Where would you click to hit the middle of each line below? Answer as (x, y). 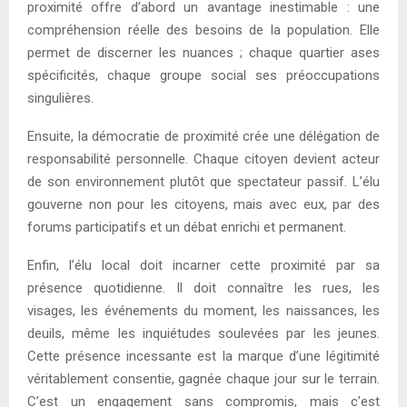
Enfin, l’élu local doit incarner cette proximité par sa (203, 265)
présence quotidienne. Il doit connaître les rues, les (203, 288)
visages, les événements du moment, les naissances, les (203, 310)
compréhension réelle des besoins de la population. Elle (203, 30)
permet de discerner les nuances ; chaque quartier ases (203, 52)
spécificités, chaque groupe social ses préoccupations (203, 75)
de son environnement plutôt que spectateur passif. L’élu (203, 181)
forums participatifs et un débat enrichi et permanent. (187, 227)
